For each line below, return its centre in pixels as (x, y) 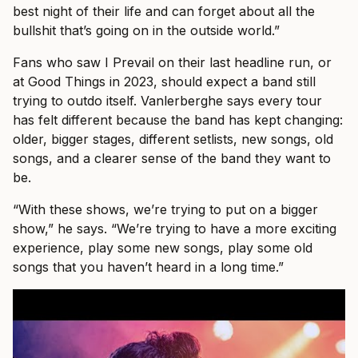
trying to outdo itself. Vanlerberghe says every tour (167, 100)
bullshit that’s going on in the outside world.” (146, 30)
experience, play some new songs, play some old (163, 247)
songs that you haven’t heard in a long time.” (148, 267)
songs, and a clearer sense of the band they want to (172, 158)
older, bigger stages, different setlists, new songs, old (173, 139)
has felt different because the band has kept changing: (178, 119)
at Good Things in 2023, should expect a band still (164, 81)
